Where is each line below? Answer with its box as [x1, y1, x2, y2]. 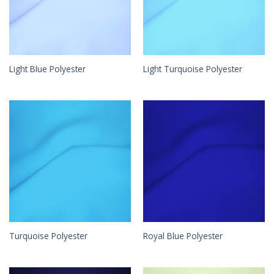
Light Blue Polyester [9, 62, 86, 75]
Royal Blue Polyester [143, 230, 223, 242]
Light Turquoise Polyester [143, 62, 242, 75]
